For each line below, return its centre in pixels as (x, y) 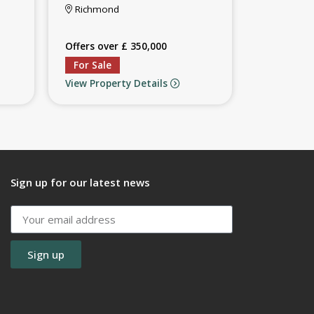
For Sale (92, 65)
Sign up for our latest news (81, 182)
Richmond (95, 9)
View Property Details (117, 83)
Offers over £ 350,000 (116, 46)
